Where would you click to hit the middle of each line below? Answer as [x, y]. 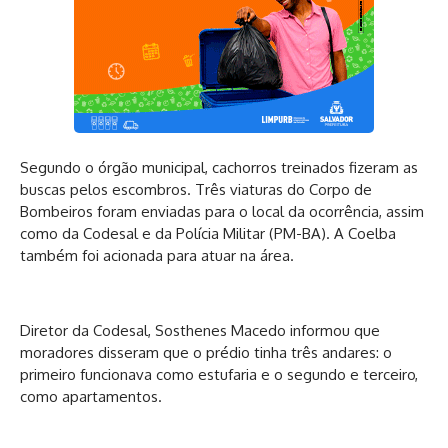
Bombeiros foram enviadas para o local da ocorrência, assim [222, 212]
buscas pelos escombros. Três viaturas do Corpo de [196, 190]
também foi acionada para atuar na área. [157, 256]
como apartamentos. [91, 396]
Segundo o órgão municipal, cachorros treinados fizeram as [219, 168]
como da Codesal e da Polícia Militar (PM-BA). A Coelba [208, 234]
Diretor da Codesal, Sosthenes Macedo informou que [200, 330]
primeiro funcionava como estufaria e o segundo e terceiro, [219, 374]
